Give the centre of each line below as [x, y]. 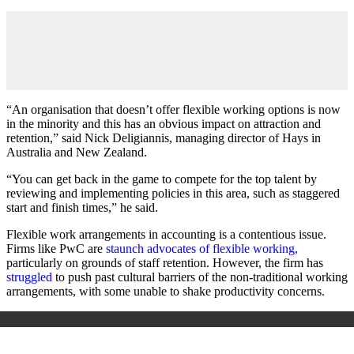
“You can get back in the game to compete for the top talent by [162, 179]
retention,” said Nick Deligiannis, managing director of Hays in [164, 137]
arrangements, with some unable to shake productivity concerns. [166, 291]
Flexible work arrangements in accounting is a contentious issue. [166, 234]
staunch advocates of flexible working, [200, 248]
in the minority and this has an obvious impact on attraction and [164, 123]
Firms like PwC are [55, 248]
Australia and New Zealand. [77, 152]
